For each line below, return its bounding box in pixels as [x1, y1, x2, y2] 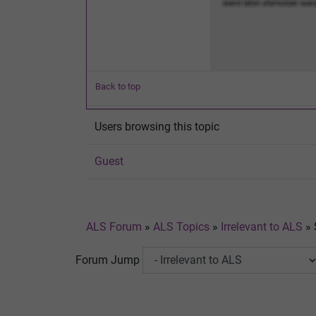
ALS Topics [153, 219, 209, 233]
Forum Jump [75, 253, 140, 267]
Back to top [95, 80, 140, 92]
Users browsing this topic [95, 119, 219, 133]
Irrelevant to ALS [221, 219, 303, 233]
